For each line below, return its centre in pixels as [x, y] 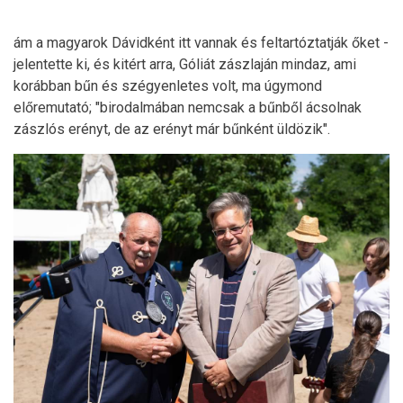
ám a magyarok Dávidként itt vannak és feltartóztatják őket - [201, 42]
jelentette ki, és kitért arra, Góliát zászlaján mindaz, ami [185, 64]
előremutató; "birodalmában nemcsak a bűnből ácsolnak [188, 107]
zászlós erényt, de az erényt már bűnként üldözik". [172, 129]
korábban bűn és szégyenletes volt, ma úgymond [168, 85]
